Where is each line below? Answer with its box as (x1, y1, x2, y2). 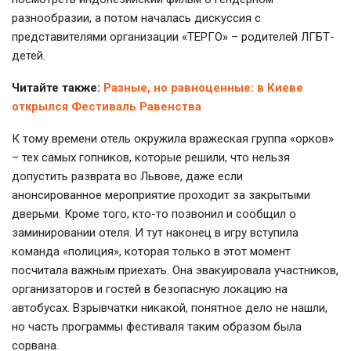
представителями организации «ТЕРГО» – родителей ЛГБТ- (12, 29, 335, 44)
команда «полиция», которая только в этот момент (12, 244, 291, 259)
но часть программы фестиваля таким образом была (12, 319, 302, 334)
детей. (12, 48, 45, 63)
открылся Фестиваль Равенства (12, 99, 201, 114)
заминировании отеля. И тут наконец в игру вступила (12, 225, 299, 240)
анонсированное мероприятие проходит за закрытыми (12, 187, 310, 202)
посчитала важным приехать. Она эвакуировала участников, (12, 262, 338, 277)
